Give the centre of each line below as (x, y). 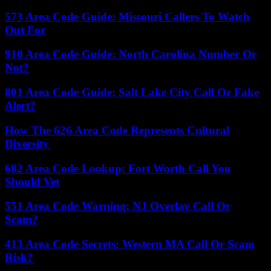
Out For (25, 30)
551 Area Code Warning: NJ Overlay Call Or (118, 206)
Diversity (27, 143)
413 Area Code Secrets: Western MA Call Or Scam (130, 244)
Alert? (20, 106)
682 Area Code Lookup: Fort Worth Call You (118, 168)
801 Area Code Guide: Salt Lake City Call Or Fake (132, 93)
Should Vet (32, 181)
